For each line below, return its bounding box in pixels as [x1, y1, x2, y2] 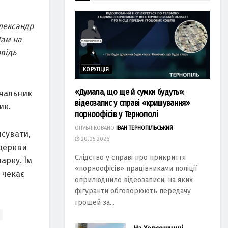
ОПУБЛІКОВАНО [75, 125, 115, 132]
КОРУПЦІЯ [83, 67, 109, 73]
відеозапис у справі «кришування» [75, 98, 190, 108]
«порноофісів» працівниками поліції [75, 164, 197, 174]
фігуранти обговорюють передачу [75, 187, 191, 196]
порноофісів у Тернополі [75, 109, 158, 120]
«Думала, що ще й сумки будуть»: [75, 87, 185, 97]
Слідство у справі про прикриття [75, 153, 188, 162]
